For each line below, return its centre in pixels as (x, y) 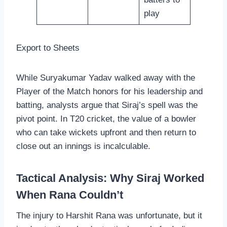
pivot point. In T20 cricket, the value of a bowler (106, 119)
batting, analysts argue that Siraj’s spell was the (107, 105)
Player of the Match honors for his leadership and (109, 92)
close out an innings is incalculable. (83, 146)
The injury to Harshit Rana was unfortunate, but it (109, 216)
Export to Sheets (48, 48)
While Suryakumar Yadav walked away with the (106, 78)
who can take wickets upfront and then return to (106, 133)
